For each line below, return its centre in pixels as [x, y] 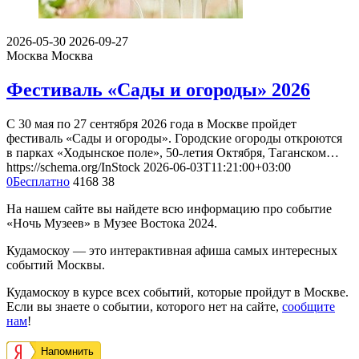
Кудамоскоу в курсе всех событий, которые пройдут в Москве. [177, 292]
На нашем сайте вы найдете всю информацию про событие [169, 208]
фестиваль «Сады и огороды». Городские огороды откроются [174, 138]
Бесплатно [41, 181]
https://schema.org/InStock [73, 167]
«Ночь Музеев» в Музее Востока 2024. [112, 223]
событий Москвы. [56, 264]
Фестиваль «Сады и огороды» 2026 [158, 89]
